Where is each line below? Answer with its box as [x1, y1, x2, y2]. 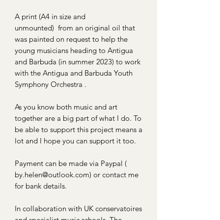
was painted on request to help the [15, 34, 128, 44]
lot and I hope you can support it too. [15, 136, 138, 145]
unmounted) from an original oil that [15, 23, 135, 32]
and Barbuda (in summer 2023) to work [15, 56, 140, 66]
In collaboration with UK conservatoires [15, 203, 142, 213]
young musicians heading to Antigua [15, 45, 133, 55]
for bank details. [15, 181, 69, 191]
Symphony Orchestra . [15, 79, 86, 89]
